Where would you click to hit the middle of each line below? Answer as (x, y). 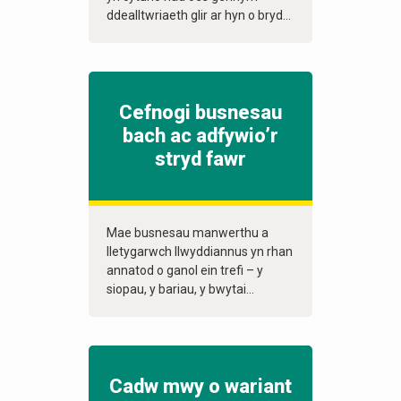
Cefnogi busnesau (200, 113)
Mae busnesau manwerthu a (188, 233)
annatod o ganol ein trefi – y (185, 271)
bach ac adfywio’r (200, 136)
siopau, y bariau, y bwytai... (180, 290)
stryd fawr (200, 159)
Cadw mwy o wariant (200, 387)
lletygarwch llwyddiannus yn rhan (200, 252)
